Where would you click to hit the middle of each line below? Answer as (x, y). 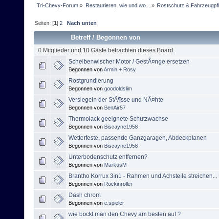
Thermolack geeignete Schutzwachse (118, 119)
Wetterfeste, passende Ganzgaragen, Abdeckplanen (138, 138)
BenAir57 (115, 108)
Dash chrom (85, 195)
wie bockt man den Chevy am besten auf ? (125, 214)
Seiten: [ (44, 23)
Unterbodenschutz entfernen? (108, 157)
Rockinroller (118, 184)
